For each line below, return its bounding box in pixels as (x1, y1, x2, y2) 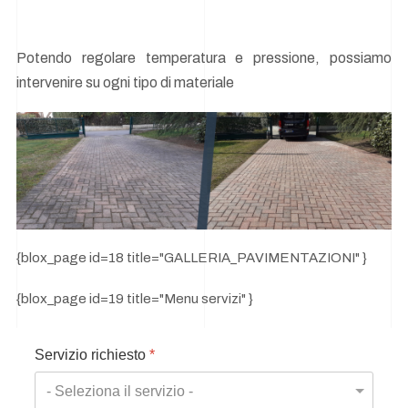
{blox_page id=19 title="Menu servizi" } (16, 291, 253, 306)
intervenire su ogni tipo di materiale (16, 74, 234, 90)
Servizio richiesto (35, 347, 149, 363)
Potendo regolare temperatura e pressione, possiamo (16, 49, 392, 66)
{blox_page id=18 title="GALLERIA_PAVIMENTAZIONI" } (16, 250, 367, 266)
